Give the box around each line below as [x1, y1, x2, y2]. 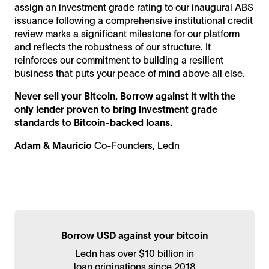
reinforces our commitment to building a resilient [14, 55, 223, 66]
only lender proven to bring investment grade [14, 104, 217, 115]
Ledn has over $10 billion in [75, 248, 194, 259]
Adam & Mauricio [14, 140, 92, 151]
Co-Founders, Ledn [92, 140, 180, 151]
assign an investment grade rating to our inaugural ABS [14, 2, 253, 13]
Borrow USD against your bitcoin [61, 230, 208, 241]
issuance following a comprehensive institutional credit [14, 15, 253, 26]
